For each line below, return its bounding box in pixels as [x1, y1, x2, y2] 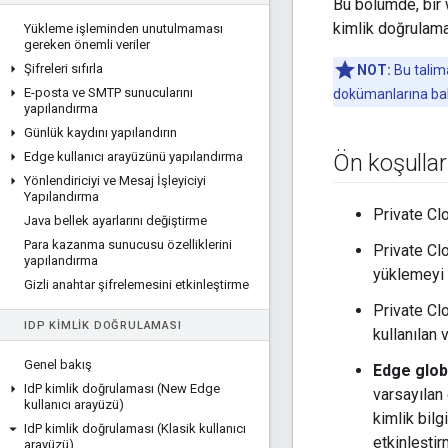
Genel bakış [24, 357, 92, 372]
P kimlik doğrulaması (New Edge [35, 381, 220, 396]
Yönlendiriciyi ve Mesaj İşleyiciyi [24, 173, 206, 188]
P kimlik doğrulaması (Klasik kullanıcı [35, 421, 246, 436]
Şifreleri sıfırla [24, 61, 103, 76]
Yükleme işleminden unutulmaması [24, 21, 223, 36]
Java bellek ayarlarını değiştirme [24, 213, 207, 228]
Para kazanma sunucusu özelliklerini [24, 237, 232, 252]
